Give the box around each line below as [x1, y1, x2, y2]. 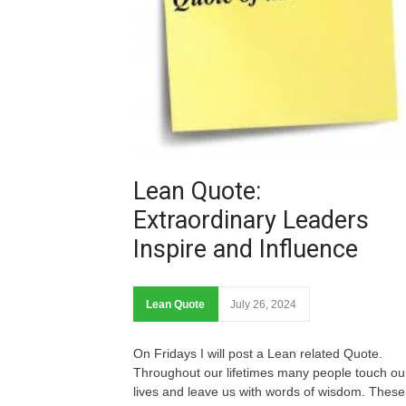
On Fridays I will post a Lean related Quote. [133, 345, 382, 361]
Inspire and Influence [133, 234, 358, 264]
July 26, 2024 [230, 297, 296, 311]
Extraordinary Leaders [133, 205, 369, 235]
